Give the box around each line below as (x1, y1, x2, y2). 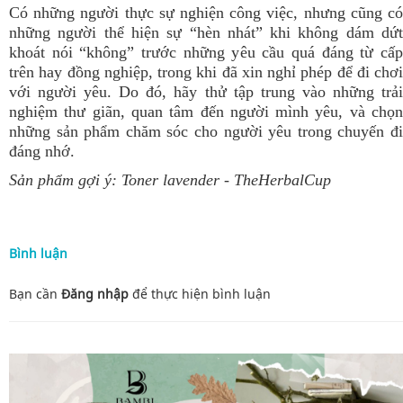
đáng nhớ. (9, 142, 75, 161)
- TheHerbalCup (219, 171, 331, 190)
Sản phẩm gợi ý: (9, 171, 121, 190)
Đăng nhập (61, 285, 129, 303)
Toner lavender (121, 171, 219, 190)
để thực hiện (129, 285, 212, 303)
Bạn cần (9, 285, 61, 303)
